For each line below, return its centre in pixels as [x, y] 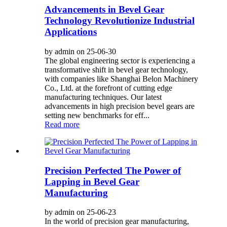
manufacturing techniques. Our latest [103, 97]
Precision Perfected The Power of [113, 170]
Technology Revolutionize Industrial [120, 21]
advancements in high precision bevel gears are [120, 106]
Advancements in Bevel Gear [104, 10]
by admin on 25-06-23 [80, 212]
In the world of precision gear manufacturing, [117, 221]
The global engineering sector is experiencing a [120, 60]
